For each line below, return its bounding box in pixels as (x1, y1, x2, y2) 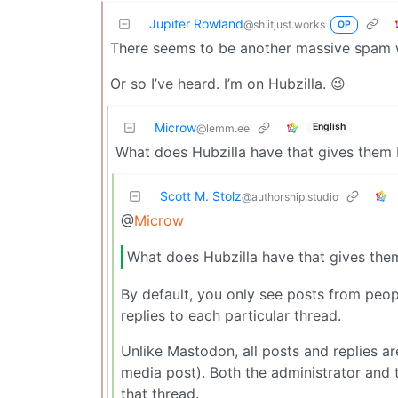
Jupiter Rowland (149, 15, 243, 31)
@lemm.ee (196, 121, 250, 135)
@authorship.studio (242, 189, 338, 203)
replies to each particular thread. (121, 306, 341, 324)
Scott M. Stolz (160, 187, 242, 203)
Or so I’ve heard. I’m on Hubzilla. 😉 (110, 74, 346, 92)
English (312, 121, 346, 133)
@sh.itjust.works (243, 17, 325, 31)
